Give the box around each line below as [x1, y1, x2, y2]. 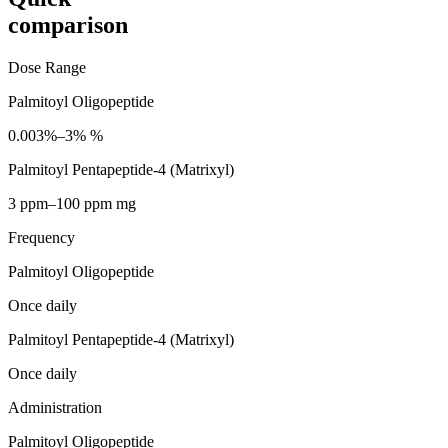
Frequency [8, 228, 75, 246]
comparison [8, 11, 128, 38]
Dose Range [8, 58, 86, 76]
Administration [8, 398, 102, 416]
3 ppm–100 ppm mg [8, 194, 136, 212]
